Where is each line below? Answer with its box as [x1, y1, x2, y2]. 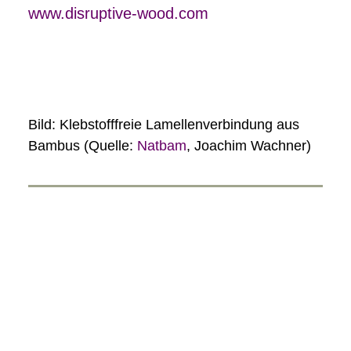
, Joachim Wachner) [186, 138, 311, 154]
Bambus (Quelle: [28, 138, 137, 154]
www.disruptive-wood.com [28, 5, 208, 22]
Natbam [137, 138, 186, 154]
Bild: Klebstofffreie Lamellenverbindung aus [28, 117, 299, 132]
